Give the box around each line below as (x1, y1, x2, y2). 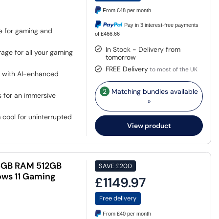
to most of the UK (148, 65, 198, 73)
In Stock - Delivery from (106, 44, 181, 54)
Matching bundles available (109, 87, 198, 96)
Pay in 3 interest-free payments (124, 22, 199, 28)
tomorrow (106, 52, 136, 62)
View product (127, 121, 171, 130)
